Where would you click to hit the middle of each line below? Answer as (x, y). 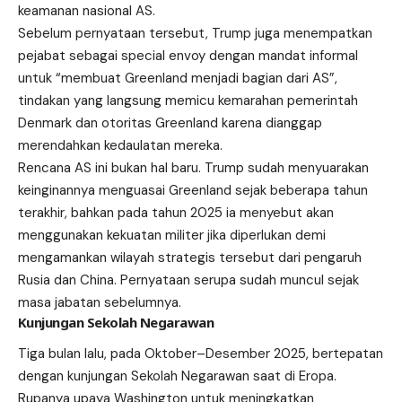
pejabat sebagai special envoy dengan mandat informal (188, 55)
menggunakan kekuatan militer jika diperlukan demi (172, 235)
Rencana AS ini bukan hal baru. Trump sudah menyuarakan (193, 167)
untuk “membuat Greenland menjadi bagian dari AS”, (178, 78)
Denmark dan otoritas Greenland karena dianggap (170, 122)
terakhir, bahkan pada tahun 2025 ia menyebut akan (176, 212)
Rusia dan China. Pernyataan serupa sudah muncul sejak (188, 280)
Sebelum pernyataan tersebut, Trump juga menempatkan (195, 33)
